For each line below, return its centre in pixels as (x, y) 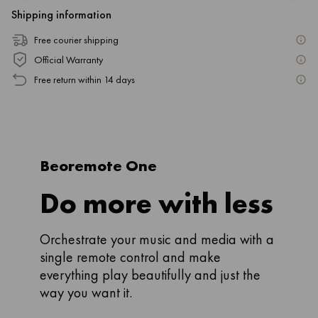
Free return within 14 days (84, 79)
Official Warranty (68, 60)
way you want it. (86, 292)
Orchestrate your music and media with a (157, 239)
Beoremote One (98, 166)
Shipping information (61, 15)
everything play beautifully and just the (150, 275)
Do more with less (157, 203)
